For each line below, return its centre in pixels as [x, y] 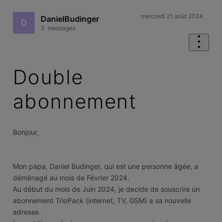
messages [61, 28]
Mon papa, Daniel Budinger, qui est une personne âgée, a [105, 166]
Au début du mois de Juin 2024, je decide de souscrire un [106, 189]
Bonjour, [26, 132]
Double [48, 77]
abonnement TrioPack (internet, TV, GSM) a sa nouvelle [102, 200]
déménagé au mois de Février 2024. [71, 177]
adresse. [27, 212]
